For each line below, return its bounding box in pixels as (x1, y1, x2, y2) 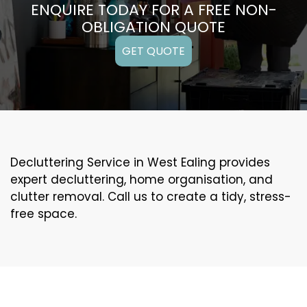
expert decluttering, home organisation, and (10, 171, 273, 188)
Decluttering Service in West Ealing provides (10, 154, 270, 171)
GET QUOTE (122, 43, 185, 60)
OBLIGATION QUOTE (82, 16, 225, 38)
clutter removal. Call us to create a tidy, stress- (10, 188, 291, 206)
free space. (10, 206, 77, 223)
